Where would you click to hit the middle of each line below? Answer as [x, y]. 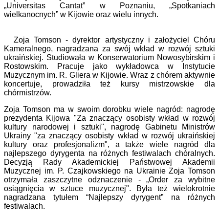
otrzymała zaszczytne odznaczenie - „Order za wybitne [109, 180]
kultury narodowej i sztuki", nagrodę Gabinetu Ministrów [109, 127]
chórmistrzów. [28, 93]
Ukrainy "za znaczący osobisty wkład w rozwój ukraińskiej [109, 136]
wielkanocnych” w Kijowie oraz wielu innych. [81, 15]
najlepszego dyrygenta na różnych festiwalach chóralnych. [109, 153]
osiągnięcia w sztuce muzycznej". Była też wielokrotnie [109, 189]
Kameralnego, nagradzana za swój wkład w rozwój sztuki [109, 49]
